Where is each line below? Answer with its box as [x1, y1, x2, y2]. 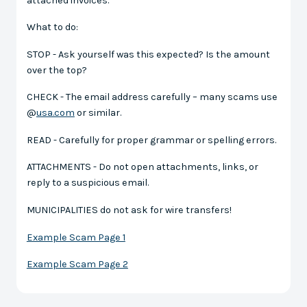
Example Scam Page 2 [26, 258, 128, 271]
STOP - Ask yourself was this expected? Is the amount [26, 48, 270, 60]
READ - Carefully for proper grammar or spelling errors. [26, 134, 276, 146]
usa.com [36, 107, 75, 119]
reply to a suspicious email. [26, 177, 149, 189]
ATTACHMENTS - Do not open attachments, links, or [26, 161, 258, 173]
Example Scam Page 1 [26, 231, 125, 243]
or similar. [74, 107, 121, 119]
